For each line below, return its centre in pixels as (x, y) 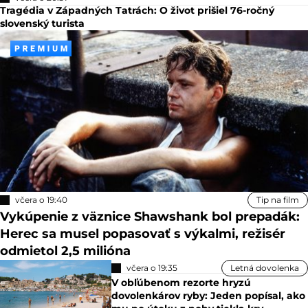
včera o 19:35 (152, 267)
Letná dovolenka (265, 267)
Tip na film (278, 199)
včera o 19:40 (41, 199)
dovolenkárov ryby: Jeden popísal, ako (209, 295)
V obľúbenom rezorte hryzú (181, 282)
